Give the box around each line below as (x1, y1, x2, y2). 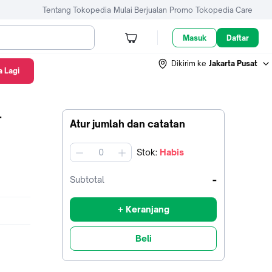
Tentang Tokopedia (42, 5, 111, 15)
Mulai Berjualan (114, 5, 167, 15)
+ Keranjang (117, 204, 169, 214)
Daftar (226, 33, 250, 42)
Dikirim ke (171, 58, 206, 68)
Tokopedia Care (195, 5, 253, 15)
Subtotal (70, 174, 104, 185)
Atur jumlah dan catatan (70, 118, 185, 130)
